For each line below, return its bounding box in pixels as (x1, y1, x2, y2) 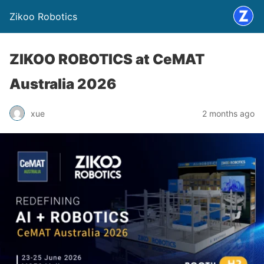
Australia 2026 (9, 75, 116, 93)
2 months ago (202, 108, 255, 118)
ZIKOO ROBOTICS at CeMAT (9, 51, 204, 68)
